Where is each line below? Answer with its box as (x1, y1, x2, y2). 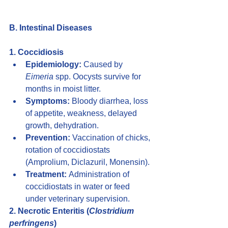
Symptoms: (25, 97, 70, 106)
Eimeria (25, 72, 53, 81)
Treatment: (25, 170, 67, 179)
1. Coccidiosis (9, 48, 64, 57)
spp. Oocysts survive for (53, 72, 143, 81)
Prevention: (25, 133, 70, 142)
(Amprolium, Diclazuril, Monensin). (25, 158, 150, 167)
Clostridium (89, 207, 136, 216)
